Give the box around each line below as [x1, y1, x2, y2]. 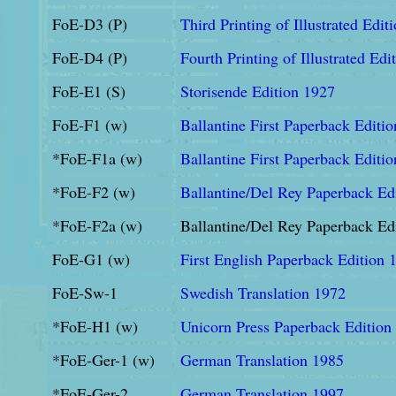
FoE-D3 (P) [52, 13, 127, 34]
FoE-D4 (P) [52, 47, 127, 68]
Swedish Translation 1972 [180, 282, 346, 303]
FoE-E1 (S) [52, 80, 126, 102]
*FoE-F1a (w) [52, 148, 142, 169]
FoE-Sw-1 [52, 282, 118, 303]
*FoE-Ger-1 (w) [52, 349, 155, 370]
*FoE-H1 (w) [52, 316, 138, 337]
